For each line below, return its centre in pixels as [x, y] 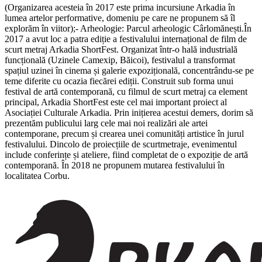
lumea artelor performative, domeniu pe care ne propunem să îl [120, 18]
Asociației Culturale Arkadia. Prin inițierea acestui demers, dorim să [129, 112]
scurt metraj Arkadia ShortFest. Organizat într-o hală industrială [121, 49]
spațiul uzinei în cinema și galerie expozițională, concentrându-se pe [129, 70]
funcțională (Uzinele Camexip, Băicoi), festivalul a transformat [120, 60]
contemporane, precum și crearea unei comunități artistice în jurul [124, 133]
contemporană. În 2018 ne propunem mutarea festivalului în [115, 165]
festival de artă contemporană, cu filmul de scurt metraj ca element [126, 91]
